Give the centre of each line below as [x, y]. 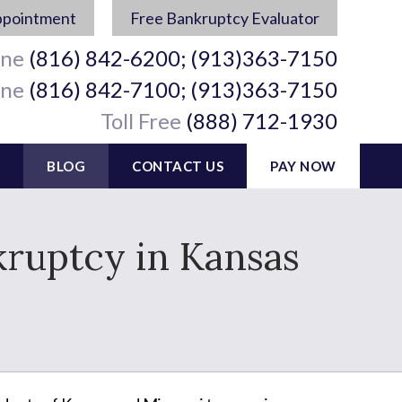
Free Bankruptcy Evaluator [225, 18]
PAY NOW [303, 166]
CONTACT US [178, 166]
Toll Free [141, 121]
